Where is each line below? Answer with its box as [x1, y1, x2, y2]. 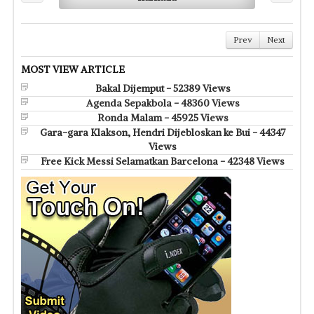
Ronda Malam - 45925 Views [97, 111, 228, 124]
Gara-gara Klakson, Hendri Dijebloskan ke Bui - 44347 [39, 125, 286, 139]
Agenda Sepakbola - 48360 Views [86, 96, 240, 109]
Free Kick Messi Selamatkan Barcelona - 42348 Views [41, 154, 285, 168]
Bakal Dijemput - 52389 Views [95, 81, 231, 95]
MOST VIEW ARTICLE [21, 62, 125, 76]
